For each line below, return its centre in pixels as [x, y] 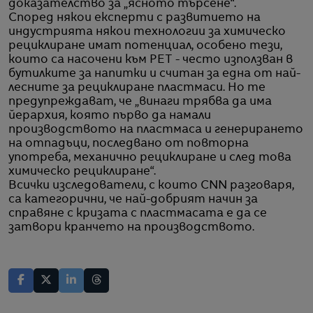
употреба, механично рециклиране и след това [150, 158]
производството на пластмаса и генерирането [156, 130]
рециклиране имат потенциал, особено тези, [145, 46]
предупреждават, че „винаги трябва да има [140, 102]
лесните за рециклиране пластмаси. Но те [137, 88]
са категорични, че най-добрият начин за [133, 199]
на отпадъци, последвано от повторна [129, 144]
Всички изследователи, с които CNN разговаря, [151, 185]
